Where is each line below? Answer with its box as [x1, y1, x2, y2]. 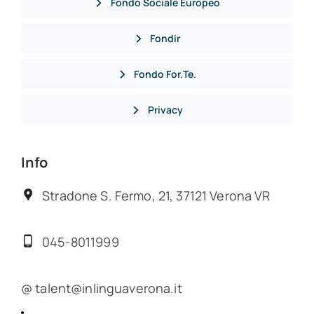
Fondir [150, 32, 181, 46]
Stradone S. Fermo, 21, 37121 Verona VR [42, 187, 271, 205]
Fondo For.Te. [134, 67, 197, 81]
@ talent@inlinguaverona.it [20, 280, 182, 297]
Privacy [147, 103, 183, 117]
